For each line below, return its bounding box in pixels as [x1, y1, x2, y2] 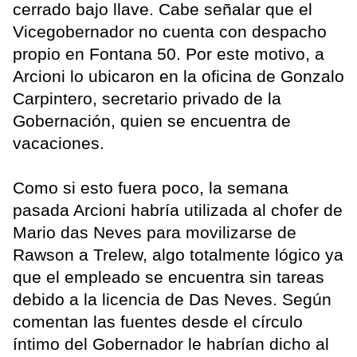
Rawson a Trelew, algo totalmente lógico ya [13, 245, 343, 264]
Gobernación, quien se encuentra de [13, 111, 291, 130]
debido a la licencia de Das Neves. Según [13, 289, 331, 308]
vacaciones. [13, 133, 104, 152]
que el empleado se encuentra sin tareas [13, 267, 324, 286]
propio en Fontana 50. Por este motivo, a [13, 44, 324, 63]
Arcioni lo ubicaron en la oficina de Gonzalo [13, 66, 344, 85]
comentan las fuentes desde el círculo [13, 312, 303, 331]
